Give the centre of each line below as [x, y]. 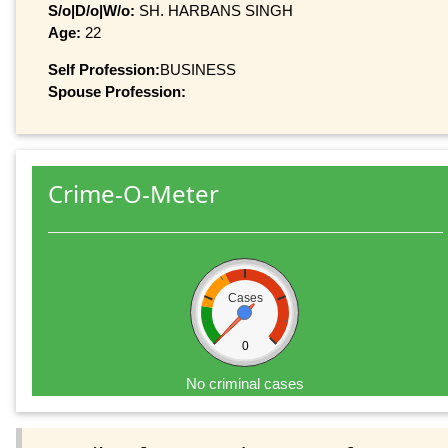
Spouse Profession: [117, 91]
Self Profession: [104, 69]
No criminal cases [245, 384]
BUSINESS [198, 69]
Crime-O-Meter [133, 194]
